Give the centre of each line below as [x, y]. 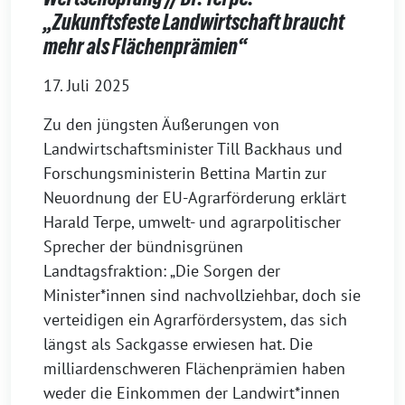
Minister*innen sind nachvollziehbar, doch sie [202, 295]
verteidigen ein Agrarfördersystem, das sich [195, 319]
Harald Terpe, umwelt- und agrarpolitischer [192, 221]
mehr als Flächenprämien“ [145, 46]
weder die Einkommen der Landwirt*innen [192, 392]
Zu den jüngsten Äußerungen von [161, 124]
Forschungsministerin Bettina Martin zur [185, 173]
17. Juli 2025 [87, 85]
